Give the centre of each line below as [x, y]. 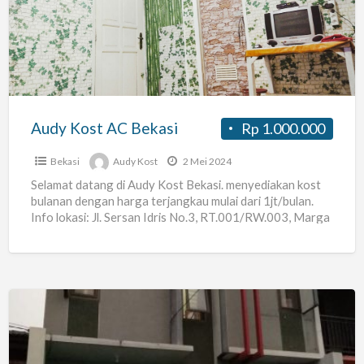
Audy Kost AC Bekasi [104, 128]
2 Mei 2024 [206, 161]
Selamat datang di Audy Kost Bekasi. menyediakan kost [175, 184]
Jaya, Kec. [58, 233]
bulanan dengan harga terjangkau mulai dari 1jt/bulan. [172, 200]
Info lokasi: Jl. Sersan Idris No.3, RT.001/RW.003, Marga [180, 217]
